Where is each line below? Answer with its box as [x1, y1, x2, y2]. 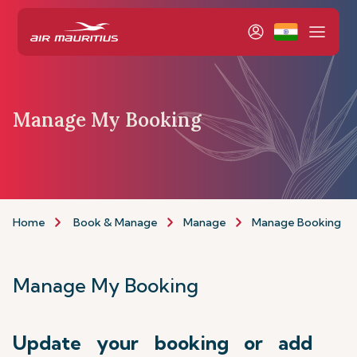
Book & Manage [73, 214, 158, 229]
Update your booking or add [13, 331, 312, 355]
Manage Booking [252, 214, 341, 229]
